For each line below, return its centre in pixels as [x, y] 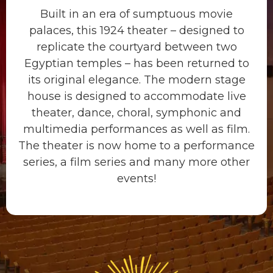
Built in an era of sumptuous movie [136, 14]
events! [136, 178]
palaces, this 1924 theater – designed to [136, 30]
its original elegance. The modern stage [136, 80]
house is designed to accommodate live [136, 96]
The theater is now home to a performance [136, 145]
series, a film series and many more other [136, 162]
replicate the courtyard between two [136, 47]
